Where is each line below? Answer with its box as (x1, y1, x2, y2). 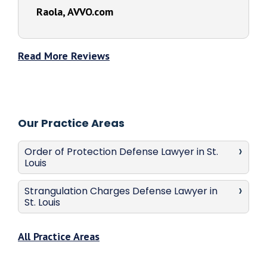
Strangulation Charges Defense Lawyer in (24, 184, 218, 198)
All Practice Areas (18, 229, 100, 243)
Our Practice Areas (18, 116, 125, 131)
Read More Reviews (18, 49, 110, 63)
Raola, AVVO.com (36, 5, 113, 18)
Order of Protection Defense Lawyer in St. (24, 145, 218, 159)
